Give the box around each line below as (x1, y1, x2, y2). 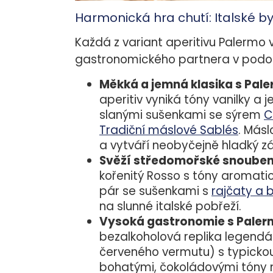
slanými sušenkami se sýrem (99, 107, 264, 124)
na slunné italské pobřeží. (99, 198, 241, 215)
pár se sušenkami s (99, 183, 211, 200)
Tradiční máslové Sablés (99, 122, 238, 139)
